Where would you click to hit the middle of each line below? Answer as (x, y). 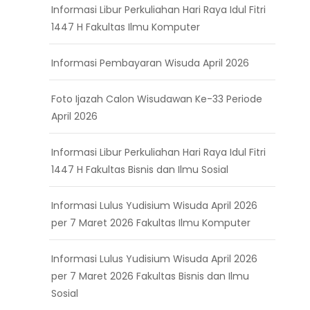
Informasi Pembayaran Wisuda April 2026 (150, 63)
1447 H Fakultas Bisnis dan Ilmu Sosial (140, 169)
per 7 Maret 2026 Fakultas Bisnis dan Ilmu (150, 276)
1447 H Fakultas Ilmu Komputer (126, 27)
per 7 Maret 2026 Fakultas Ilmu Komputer (151, 222)
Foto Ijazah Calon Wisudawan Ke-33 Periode (157, 99)
